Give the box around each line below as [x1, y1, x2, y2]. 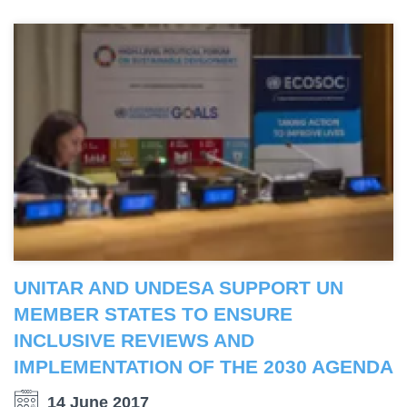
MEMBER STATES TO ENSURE [14, 303, 293, 324]
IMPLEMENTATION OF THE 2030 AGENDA [14, 355, 393, 377]
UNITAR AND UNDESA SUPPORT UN [14, 276, 343, 298]
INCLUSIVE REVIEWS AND [14, 329, 254, 351]
